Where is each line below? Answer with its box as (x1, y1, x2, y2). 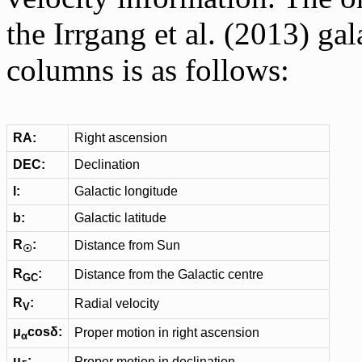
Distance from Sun (74, 238, 180, 252)
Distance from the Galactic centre (74, 267, 263, 281)
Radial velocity (74, 297, 159, 310)
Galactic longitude (74, 184, 178, 198)
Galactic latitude (74, 211, 166, 225)
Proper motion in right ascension (74, 326, 259, 339)
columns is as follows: (6, 53, 289, 87)
